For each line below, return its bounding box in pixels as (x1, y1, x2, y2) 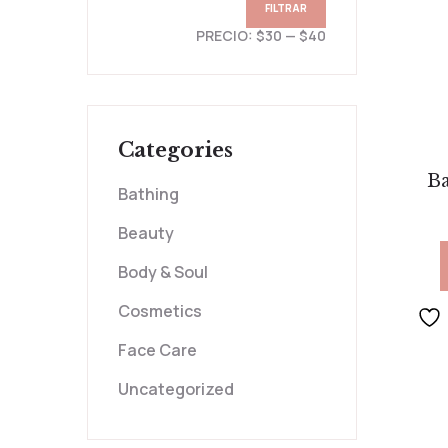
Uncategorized (117, 378, 234, 401)
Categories (117, 138, 233, 163)
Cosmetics (117, 300, 202, 323)
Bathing (117, 183, 179, 206)
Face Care (117, 339, 197, 362)
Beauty (117, 222, 174, 245)
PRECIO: (195, 26, 256, 46)
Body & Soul (117, 261, 208, 284)
